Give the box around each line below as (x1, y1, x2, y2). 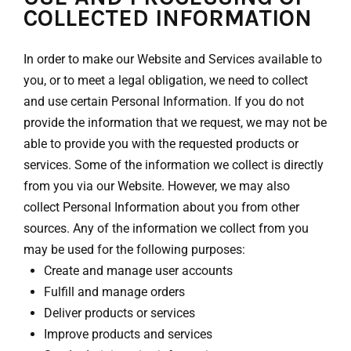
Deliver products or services (43, 305, 195, 320)
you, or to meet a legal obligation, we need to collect (24, 72, 308, 88)
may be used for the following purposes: (24, 241, 245, 257)
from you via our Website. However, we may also (24, 178, 290, 194)
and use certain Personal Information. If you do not (24, 93, 304, 109)
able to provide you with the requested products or (24, 136, 299, 151)
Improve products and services (43, 326, 212, 342)
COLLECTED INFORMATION (24, 3, 312, 32)
